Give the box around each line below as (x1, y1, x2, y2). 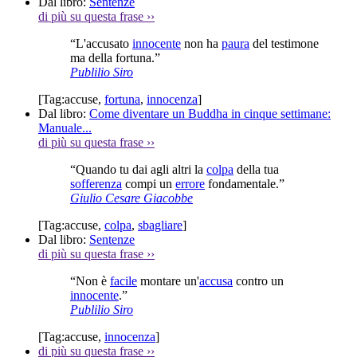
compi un (122, 176, 175, 190)
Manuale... (38, 120, 92, 135)
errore (175, 176, 205, 190)
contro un (233, 273, 284, 288)
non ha (181, 36, 222, 50)
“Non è (70, 273, 110, 288)
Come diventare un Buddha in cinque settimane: (89, 106, 331, 120)
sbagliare (138, 218, 182, 232)
